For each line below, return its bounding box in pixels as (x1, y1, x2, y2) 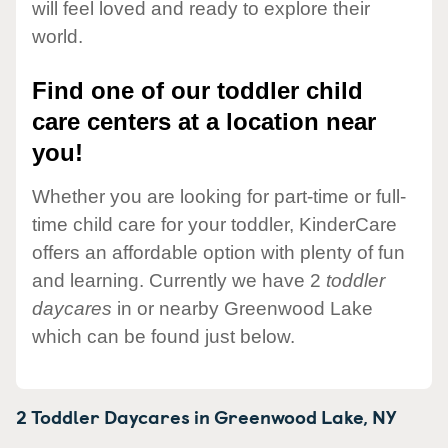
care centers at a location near (32, 108, 376, 136)
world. (32, 26, 83, 48)
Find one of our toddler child (32, 77, 363, 105)
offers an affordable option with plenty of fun (32, 241, 405, 263)
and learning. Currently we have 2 (32, 269, 326, 291)
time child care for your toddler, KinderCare (32, 213, 397, 235)
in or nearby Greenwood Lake (112, 297, 373, 319)
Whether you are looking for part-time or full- (32, 185, 406, 207)
